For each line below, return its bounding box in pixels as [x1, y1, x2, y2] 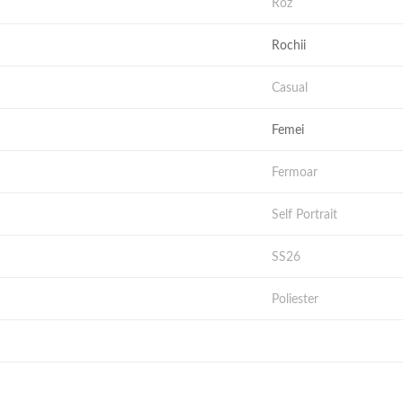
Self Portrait [272, 207, 338, 221]
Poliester [272, 291, 319, 306]
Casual [272, 80, 309, 94]
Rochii [272, 38, 307, 52]
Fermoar [272, 165, 318, 179]
